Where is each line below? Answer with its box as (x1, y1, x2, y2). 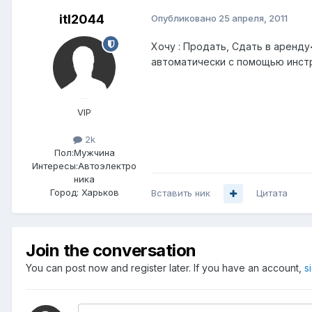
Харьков (81, 187, 119, 198)
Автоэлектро (78, 160, 136, 172)
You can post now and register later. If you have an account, (26, 262, 304, 274)
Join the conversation (26, 240, 196, 261)
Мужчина (73, 147, 115, 159)
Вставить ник (151, 187, 210, 199)
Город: (49, 187, 79, 198)
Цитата (256, 187, 288, 199)
